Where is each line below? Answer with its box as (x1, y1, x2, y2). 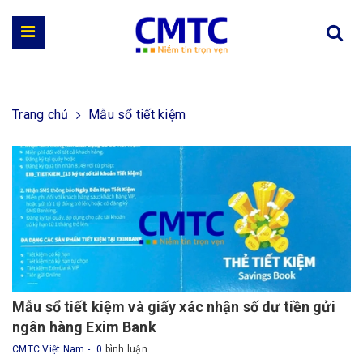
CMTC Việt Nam (12, 344, 88, 355)
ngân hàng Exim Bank (12, 318, 156, 335)
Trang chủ (12, 107, 69, 122)
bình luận (102, 344, 147, 355)
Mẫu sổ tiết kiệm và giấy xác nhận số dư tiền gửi (12, 298, 335, 315)
